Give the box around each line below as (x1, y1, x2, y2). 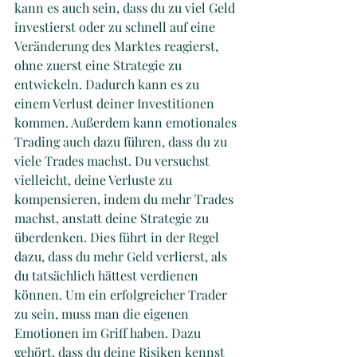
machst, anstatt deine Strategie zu (14, 209, 212, 226)
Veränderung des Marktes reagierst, (14, 37, 222, 54)
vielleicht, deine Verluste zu (14, 171, 175, 188)
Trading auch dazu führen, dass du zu (14, 132, 230, 150)
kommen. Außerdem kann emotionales (14, 113, 240, 131)
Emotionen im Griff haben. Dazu (14, 324, 204, 341)
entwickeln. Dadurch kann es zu (14, 75, 202, 92)
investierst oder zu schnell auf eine (14, 18, 218, 35)
